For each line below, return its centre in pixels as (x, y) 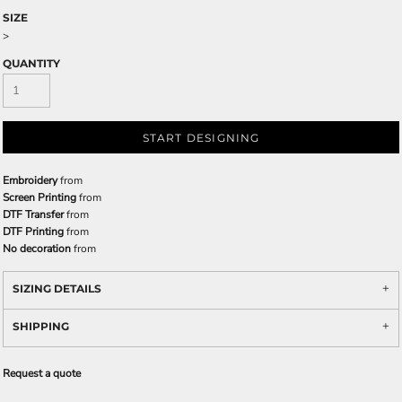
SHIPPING (41, 326)
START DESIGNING (201, 138)
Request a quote (42, 373)
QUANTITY (31, 63)
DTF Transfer (33, 214)
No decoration (37, 249)
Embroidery (30, 180)
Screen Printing (39, 197)
